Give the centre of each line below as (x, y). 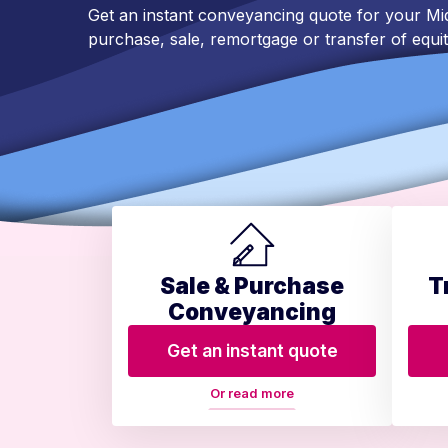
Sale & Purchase (252, 286)
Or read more (252, 394)
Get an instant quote (252, 351)
